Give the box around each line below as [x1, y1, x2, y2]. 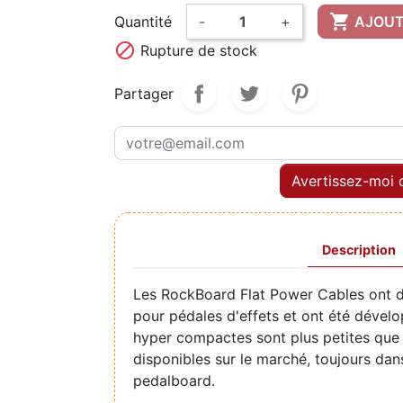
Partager [114, 84, 174, 103]
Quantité [114, 12, 172, 31]
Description [321, 241, 396, 257]
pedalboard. [133, 371, 215, 390]
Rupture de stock [136, 40, 257, 59]
